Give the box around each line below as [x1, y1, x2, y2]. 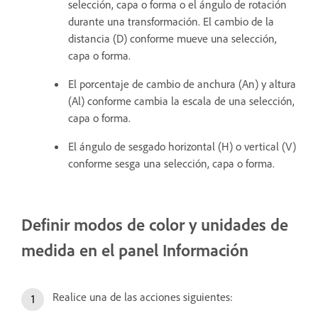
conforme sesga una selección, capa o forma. [68, 155, 275, 170]
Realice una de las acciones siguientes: [53, 289, 233, 304]
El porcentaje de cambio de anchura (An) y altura [68, 76, 296, 91]
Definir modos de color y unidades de [21, 213, 288, 235]
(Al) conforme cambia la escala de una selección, [68, 93, 295, 108]
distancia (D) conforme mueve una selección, [68, 31, 277, 45]
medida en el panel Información [21, 238, 248, 261]
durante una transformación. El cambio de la [68, 13, 274, 28]
